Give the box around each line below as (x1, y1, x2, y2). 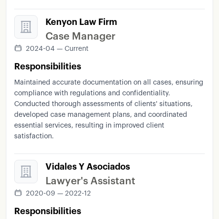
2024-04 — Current (26, 45, 88, 52)
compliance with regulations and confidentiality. (14, 90, 170, 97)
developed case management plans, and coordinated (14, 111, 187, 118)
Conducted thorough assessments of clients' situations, (14, 101, 193, 108)
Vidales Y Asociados (45, 162, 130, 171)
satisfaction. (14, 133, 54, 140)
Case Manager (45, 31, 115, 42)
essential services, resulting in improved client (14, 122, 164, 129)
